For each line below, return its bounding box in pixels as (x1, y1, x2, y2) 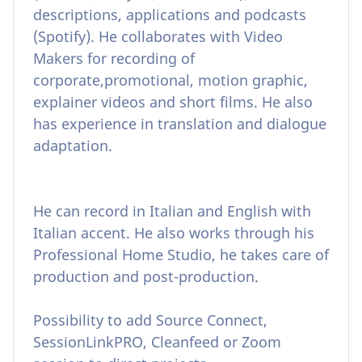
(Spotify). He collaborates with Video (33, 26, 283, 46)
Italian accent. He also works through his (33, 222, 314, 242)
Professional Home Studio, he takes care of (33, 244, 329, 264)
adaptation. (33, 135, 112, 155)
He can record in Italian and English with (33, 200, 311, 221)
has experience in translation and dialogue (33, 113, 326, 133)
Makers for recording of (33, 48, 195, 68)
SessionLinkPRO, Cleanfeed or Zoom (33, 331, 281, 351)
